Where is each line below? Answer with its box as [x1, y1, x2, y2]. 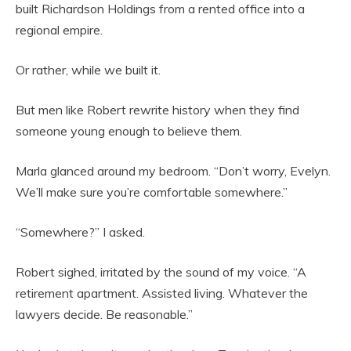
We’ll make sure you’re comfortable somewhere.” [16, 184, 288, 200]
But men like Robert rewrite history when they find [16, 102, 299, 118]
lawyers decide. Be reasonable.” [16, 306, 193, 322]
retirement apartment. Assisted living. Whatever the [16, 285, 308, 301]
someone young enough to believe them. [16, 123, 242, 139]
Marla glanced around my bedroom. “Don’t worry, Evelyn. [16, 163, 331, 179]
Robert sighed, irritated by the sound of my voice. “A [16, 264, 306, 280]
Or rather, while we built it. [16, 62, 161, 78]
